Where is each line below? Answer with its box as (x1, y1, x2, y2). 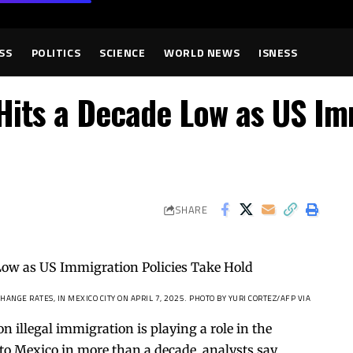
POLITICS (31, 43, 81, 61)
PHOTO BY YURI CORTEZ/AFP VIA (189, 292, 310, 305)
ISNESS (258, 43, 298, 61)
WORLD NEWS (164, 43, 240, 61)
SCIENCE (99, 43, 146, 61)
